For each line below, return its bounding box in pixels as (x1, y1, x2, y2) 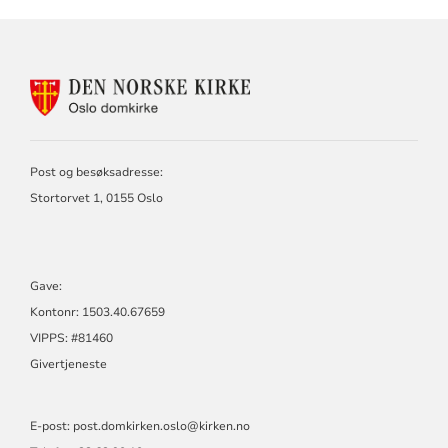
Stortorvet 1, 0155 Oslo (29, 189, 163, 206)
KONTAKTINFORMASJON (248, 76, 441, 98)
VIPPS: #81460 (29, 329, 113, 346)
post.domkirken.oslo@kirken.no (72, 417, 250, 434)
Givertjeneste (29, 355, 107, 372)
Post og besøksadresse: (29, 163, 163, 180)
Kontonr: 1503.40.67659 (29, 303, 165, 320)
